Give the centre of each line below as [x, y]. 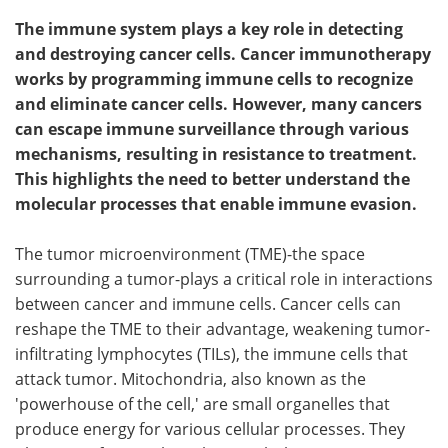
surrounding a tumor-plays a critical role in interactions [224, 279]
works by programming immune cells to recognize [214, 79]
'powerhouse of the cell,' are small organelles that [202, 404]
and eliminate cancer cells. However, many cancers [218, 104]
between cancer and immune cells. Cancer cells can [208, 304]
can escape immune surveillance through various [212, 129]
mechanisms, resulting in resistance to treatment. [216, 154]
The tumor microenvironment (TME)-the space [190, 254]
